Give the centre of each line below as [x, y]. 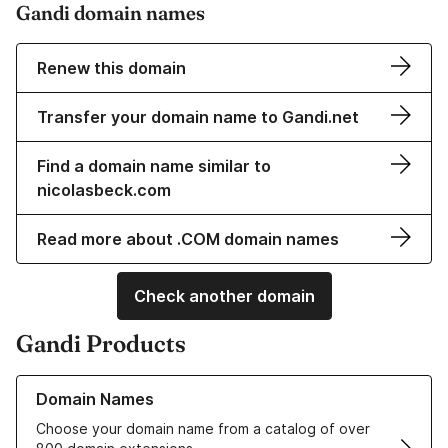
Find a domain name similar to [154, 166]
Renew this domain [111, 68]
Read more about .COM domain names [188, 239]
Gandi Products [101, 344]
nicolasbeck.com [104, 190]
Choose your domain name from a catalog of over [203, 429]
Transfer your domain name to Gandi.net [198, 117]
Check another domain [224, 296]
